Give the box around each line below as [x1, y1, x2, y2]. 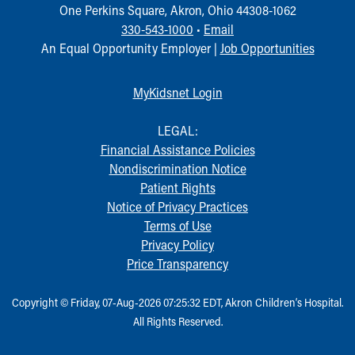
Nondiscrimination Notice [109, 159, 246, 177]
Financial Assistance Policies [100, 140, 255, 158]
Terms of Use [143, 216, 212, 234]
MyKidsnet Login [132, 83, 223, 101]
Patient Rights [139, 178, 216, 196]
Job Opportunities [219, 39, 315, 56]
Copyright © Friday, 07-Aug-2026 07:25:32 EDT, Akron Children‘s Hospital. [12, 294, 343, 310]
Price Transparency [127, 254, 228, 272]
